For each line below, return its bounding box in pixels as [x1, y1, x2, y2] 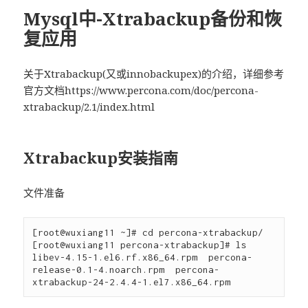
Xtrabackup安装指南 [23, 146, 179, 168]
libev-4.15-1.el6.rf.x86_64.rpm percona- [32, 251, 253, 263]
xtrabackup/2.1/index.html [23, 100, 155, 113]
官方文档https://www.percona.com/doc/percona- [23, 83, 259, 97]
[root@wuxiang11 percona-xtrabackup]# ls [32, 239, 247, 250]
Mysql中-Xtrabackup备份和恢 [23, 6, 283, 31]
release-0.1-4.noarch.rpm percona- [32, 263, 220, 275]
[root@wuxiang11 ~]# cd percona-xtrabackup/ [32, 226, 264, 238]
